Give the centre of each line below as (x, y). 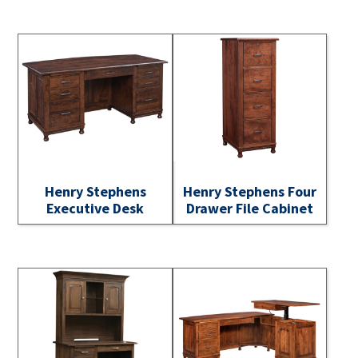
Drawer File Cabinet (250, 209)
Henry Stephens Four (250, 192)
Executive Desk (95, 209)
